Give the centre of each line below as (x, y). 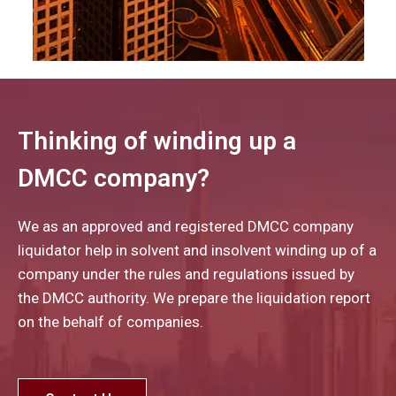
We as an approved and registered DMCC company (186, 226)
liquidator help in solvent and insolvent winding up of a (197, 250)
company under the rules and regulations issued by (186, 274)
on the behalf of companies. (110, 321)
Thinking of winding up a (157, 141)
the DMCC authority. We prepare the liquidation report (194, 297)
